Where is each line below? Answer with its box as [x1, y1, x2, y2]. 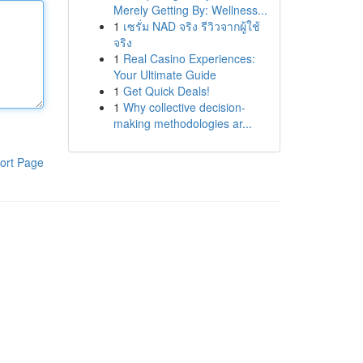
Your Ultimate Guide [113, 66, 216, 83]
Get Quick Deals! [122, 83, 210, 99]
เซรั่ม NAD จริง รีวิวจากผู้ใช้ [122, 18, 260, 34]
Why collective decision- [122, 99, 246, 115]
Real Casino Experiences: [122, 50, 255, 66]
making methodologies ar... [113, 115, 252, 131]
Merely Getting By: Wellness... [113, 2, 267, 18]
